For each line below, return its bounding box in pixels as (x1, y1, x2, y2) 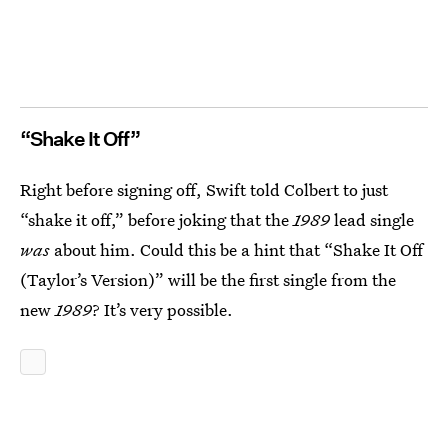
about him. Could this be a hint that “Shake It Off (54, 237, 423, 261)
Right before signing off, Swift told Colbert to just (20, 177, 388, 201)
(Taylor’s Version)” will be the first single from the (20, 267, 396, 291)
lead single (334, 207, 414, 231)
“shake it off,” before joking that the (20, 207, 293, 231)
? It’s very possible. (92, 297, 233, 321)
